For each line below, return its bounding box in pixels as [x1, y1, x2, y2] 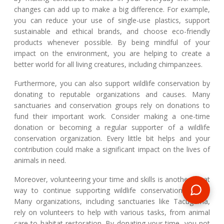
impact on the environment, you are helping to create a [14, 48, 210, 58]
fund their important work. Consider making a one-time [14, 111, 210, 121]
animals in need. [14, 155, 66, 165]
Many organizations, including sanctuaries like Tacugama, [14, 196, 210, 206]
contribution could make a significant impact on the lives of [14, 144, 210, 154]
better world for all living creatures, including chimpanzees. [14, 59, 202, 69]
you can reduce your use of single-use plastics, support [14, 15, 210, 25]
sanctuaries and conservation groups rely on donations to [14, 100, 210, 110]
